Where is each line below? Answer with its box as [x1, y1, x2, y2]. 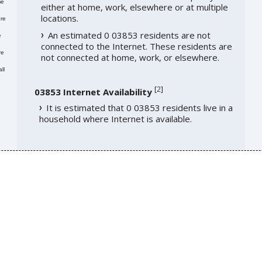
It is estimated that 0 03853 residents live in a [46, 102, 233, 114]
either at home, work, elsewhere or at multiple [40, 1, 228, 13]
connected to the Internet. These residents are [40, 40, 232, 53]
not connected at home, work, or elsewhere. [40, 51, 219, 64]
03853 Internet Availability [34, 86, 152, 98]
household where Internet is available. [39, 113, 192, 125]
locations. [40, 12, 78, 25]
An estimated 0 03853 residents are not [47, 29, 211, 42]
